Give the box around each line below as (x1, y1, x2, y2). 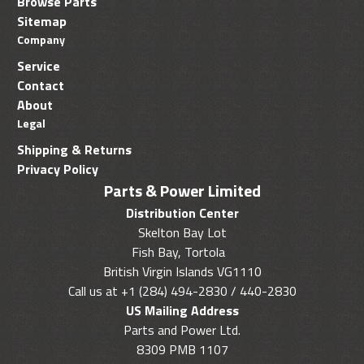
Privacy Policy (17, 159, 98, 180)
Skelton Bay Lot (137, 223, 227, 243)
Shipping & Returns (17, 140, 132, 160)
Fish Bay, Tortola (131, 242, 233, 262)
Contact (17, 76, 64, 96)
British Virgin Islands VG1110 (102, 262, 262, 282)
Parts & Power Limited (103, 178, 261, 204)
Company (17, 31, 65, 49)
